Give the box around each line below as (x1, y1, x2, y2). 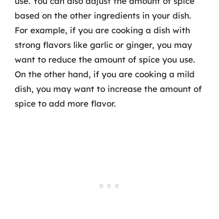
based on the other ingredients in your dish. (15, 10, 191, 21)
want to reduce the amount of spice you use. (15, 54, 195, 65)
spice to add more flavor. (15, 98, 116, 109)
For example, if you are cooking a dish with (15, 24, 190, 35)
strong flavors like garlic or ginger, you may (15, 39, 192, 50)
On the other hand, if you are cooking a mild (15, 68, 195, 79)
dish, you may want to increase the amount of (15, 83, 202, 94)
